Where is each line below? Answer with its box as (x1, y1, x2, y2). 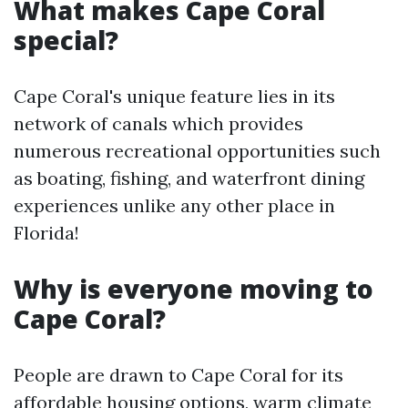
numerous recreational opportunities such (14, 139, 381, 162)
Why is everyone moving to (14, 271, 373, 306)
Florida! (14, 221, 79, 244)
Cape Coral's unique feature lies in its (14, 85, 335, 107)
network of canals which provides (14, 112, 303, 135)
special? (14, 23, 118, 57)
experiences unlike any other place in (14, 194, 335, 217)
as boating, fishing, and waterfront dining (14, 167, 364, 189)
